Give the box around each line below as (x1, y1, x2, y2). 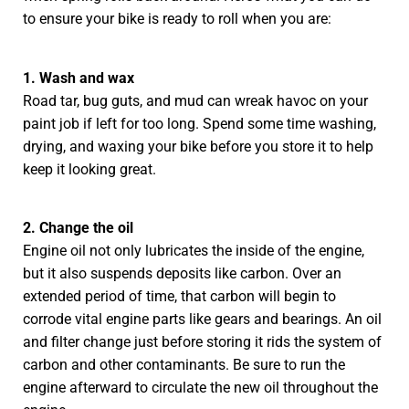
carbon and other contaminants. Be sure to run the (23, 356, 345, 374)
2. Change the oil (23, 219, 133, 237)
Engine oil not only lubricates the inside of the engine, (23, 242, 364, 260)
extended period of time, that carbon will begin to (23, 288, 336, 306)
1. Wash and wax (23, 68, 134, 87)
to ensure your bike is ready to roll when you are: (23, 10, 331, 28)
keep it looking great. (23, 160, 156, 178)
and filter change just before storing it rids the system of (23, 333, 382, 351)
